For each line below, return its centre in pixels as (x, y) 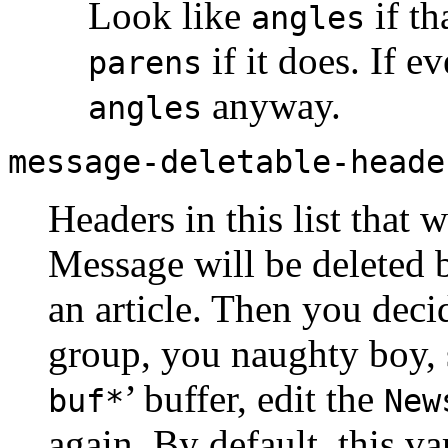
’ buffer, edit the (254, 398)
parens (145, 62)
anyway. (271, 105)
